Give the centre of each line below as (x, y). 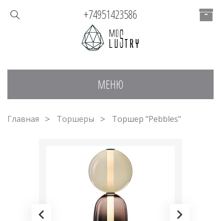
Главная (23, 119)
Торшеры (75, 119)
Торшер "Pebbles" (147, 119)
